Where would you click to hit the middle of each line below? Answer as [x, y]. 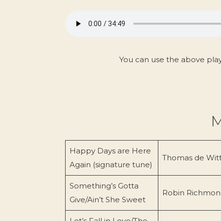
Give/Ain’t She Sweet [107, 199]
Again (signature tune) [111, 164]
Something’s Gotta [104, 185]
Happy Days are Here [110, 150]
